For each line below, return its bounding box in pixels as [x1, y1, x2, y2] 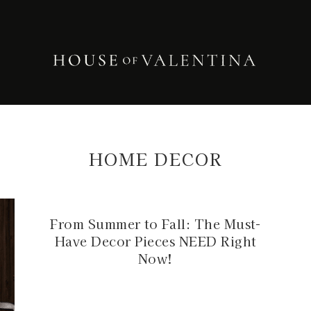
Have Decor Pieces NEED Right [54, 231, 256, 250]
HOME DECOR [88, 146, 223, 171]
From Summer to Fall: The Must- [50, 214, 261, 233]
